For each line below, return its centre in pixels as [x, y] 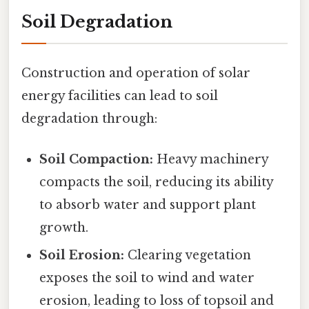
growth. [64, 228]
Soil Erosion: [82, 256]
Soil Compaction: [97, 160]
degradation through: [89, 118]
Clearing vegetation [188, 256]
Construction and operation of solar [136, 73]
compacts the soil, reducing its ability [157, 182]
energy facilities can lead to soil [120, 96]
